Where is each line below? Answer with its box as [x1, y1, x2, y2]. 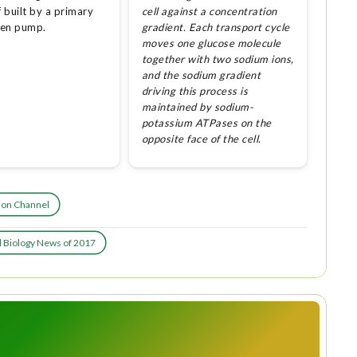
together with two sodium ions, [141, 53, 294, 66]
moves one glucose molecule [141, 37, 281, 50]
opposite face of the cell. [141, 132, 261, 146]
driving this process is [141, 84, 249, 98]
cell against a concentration [141, 5, 277, 18]
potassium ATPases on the [141, 116, 272, 130]
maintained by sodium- [141, 100, 254, 114]
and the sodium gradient [141, 69, 261, 82]
